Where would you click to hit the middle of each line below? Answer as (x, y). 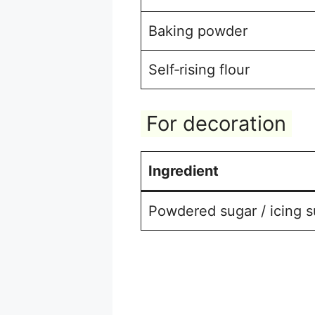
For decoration (216, 123)
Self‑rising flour (199, 69)
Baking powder (198, 31)
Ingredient (184, 171)
